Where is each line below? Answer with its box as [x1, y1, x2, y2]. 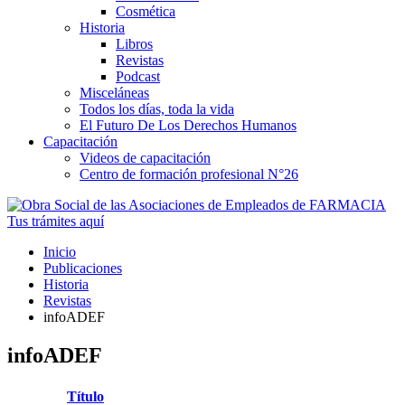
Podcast [116, 68, 160, 84]
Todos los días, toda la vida [80, 100, 234, 117]
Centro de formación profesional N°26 [80, 165, 298, 182]
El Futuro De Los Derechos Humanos [80, 117, 297, 133]
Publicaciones [43, 259, 122, 276]
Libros [116, 35, 153, 52]
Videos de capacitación [80, 149, 211, 165]
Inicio [43, 243, 76, 259]
